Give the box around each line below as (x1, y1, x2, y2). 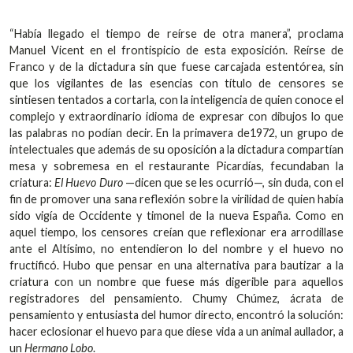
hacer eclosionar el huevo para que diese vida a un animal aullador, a (9, 324, 344, 338)
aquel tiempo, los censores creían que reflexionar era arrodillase (9, 225, 344, 239)
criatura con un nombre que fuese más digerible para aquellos (9, 274, 344, 288)
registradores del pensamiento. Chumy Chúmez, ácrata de (9, 291, 344, 305)
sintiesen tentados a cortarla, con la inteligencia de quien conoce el (9, 92, 344, 106)
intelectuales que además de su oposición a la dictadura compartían (9, 142, 344, 156)
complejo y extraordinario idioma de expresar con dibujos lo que (9, 109, 344, 123)
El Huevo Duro (54, 175, 123, 189)
